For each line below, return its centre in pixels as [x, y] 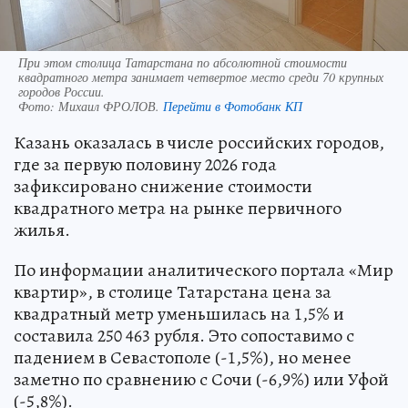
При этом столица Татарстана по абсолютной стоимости [183, 63]
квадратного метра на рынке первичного [178, 209]
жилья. [42, 230]
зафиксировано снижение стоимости [163, 187]
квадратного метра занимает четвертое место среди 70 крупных [201, 77]
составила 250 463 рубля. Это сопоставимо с [184, 336]
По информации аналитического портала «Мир [204, 270]
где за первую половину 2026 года [145, 165]
